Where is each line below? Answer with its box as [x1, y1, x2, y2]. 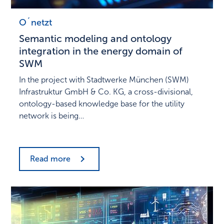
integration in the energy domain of [19, 45, 183, 57]
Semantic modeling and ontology [19, 32, 172, 45]
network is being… [19, 111, 84, 121]
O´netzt [19, 17, 52, 28]
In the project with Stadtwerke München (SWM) [19, 75, 189, 85]
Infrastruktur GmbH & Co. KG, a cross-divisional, [19, 87, 193, 97]
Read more [30, 154, 71, 164]
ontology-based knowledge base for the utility [19, 99, 185, 109]
